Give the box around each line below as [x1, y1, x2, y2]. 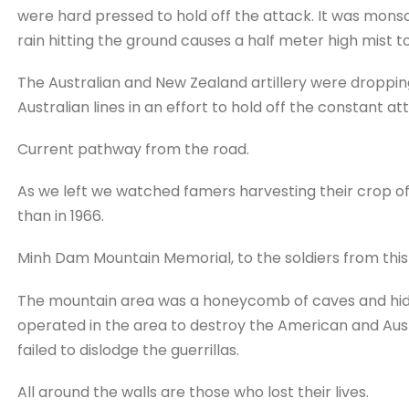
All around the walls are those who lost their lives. [16, 381, 369, 403]
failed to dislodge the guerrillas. [16, 339, 239, 361]
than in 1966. [16, 205, 104, 227]
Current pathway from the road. [16, 139, 249, 161]
